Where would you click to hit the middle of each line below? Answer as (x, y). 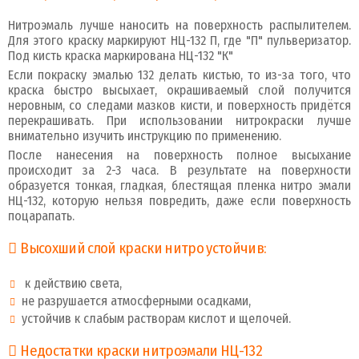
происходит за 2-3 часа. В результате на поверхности (179, 170)
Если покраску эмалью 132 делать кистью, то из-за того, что (179, 75)
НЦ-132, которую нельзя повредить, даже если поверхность (179, 200)
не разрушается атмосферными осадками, (136, 301)
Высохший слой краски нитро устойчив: (143, 248)
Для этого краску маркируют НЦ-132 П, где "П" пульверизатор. (179, 40)
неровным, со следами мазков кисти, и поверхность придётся (179, 105)
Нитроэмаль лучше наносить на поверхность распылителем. (179, 25)
